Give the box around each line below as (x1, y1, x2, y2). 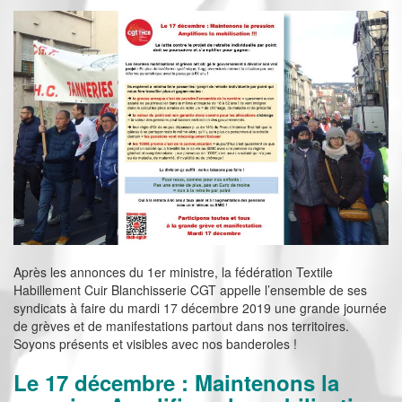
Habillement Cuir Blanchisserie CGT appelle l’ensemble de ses (13, 281, 367, 300)
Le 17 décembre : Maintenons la (13, 367, 339, 398)
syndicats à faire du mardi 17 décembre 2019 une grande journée (13, 299, 387, 318)
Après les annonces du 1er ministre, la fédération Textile (13, 263, 333, 282)
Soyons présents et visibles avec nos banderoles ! (13, 335, 297, 354)
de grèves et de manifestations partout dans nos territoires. (13, 317, 349, 336)
